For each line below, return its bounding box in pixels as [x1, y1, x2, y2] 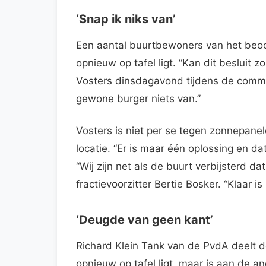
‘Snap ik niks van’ [76, 11, 176, 26]
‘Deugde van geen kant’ [76, 212, 213, 227]
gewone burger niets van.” [76, 92, 201, 104]
